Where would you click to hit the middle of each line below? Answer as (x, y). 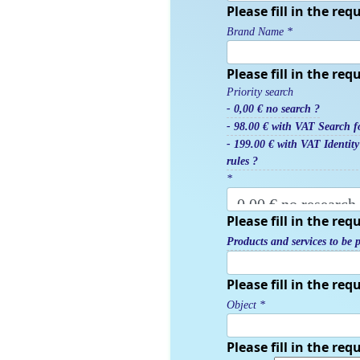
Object (241, 305)
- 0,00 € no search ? (273, 108)
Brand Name (255, 31)
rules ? (242, 161)
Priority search (260, 92)
